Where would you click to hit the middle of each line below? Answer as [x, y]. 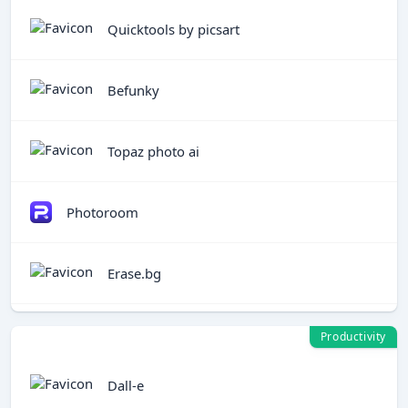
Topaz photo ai [153, 151]
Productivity [353, 337]
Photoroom [102, 212]
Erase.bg [134, 273]
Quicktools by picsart [173, 29]
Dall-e [126, 385]
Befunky [133, 90]
